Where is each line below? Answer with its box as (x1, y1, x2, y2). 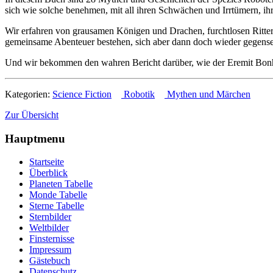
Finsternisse (29, 233, 74, 244)
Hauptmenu (5, 132, 65, 145)
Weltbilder (29, 222, 69, 233)
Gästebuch (29, 255, 70, 266)
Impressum (29, 244, 71, 255)
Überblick (29, 168, 68, 179)
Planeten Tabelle (29, 179, 93, 190)
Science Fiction (52, 88, 112, 99)
